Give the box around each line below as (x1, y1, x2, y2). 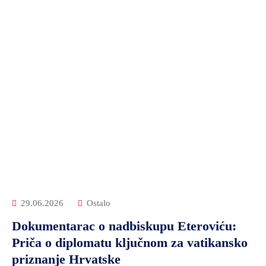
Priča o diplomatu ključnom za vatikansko (12, 235, 248, 250)
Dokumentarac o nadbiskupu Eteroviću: (12, 218, 236, 233)
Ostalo (87, 198, 110, 208)
